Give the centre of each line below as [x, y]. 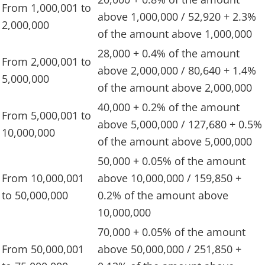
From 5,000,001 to [46, 116]
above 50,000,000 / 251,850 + [169, 249]
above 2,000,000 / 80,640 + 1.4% [177, 71]
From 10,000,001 [43, 178]
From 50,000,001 [43, 249]
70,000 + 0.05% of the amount [172, 232]
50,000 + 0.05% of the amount [172, 161]
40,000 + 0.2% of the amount [169, 107]
